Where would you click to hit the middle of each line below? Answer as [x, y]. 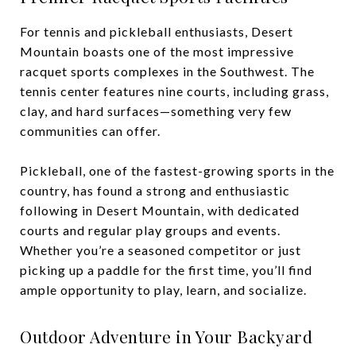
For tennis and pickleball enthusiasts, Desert [157, 31]
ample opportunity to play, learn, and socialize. [163, 290]
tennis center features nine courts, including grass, [174, 91]
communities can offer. [90, 131]
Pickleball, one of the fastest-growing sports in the [177, 170]
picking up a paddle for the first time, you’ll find [166, 270]
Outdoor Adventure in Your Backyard [166, 336]
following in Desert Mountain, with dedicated [160, 210]
